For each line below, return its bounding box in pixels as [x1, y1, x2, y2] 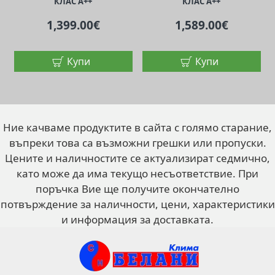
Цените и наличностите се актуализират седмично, [5, 151, 270, 165]
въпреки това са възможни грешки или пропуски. [9, 136, 266, 150]
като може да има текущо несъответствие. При [17, 166, 258, 180]
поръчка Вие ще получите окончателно [36, 182, 239, 196]
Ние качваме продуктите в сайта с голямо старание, [3, 120, 272, 134]
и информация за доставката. [61, 212, 214, 227]
